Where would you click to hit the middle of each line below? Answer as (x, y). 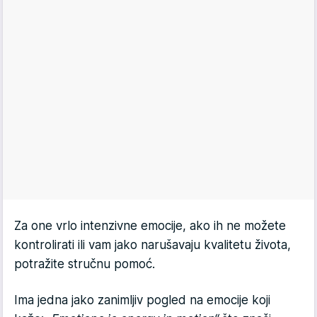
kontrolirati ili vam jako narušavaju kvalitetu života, (152, 245)
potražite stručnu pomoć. (86, 264)
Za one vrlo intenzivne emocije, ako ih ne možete (150, 226)
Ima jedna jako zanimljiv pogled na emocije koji (142, 300)
